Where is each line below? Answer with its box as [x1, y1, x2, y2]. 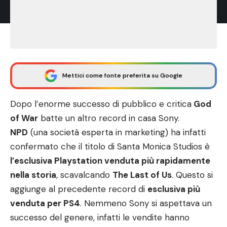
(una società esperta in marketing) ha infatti [28, 127, 206, 138]
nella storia [10, 169, 56, 180]
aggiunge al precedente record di [10, 183, 147, 195]
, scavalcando [56, 169, 112, 180]
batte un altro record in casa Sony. [38, 112, 179, 124]
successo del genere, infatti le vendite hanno [10, 212, 190, 223]
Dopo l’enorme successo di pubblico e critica [10, 98, 192, 109]
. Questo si [172, 169, 213, 180]
